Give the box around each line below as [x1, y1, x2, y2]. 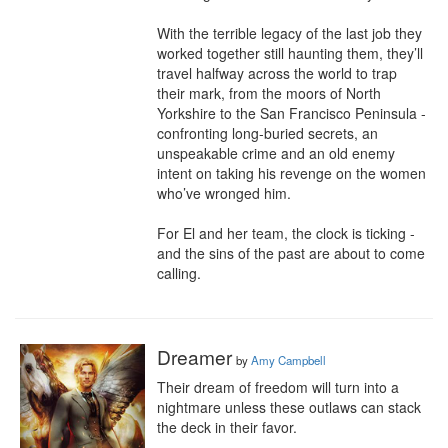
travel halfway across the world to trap [157, 63, 397, 83]
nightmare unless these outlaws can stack [157, 397, 421, 417]
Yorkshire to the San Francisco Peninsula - [157, 103, 426, 123]
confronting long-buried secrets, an [157, 123, 378, 143]
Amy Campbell [251, 352, 326, 368]
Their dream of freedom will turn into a [157, 377, 399, 397]
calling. [157, 263, 201, 283]
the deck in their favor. [157, 417, 297, 437]
